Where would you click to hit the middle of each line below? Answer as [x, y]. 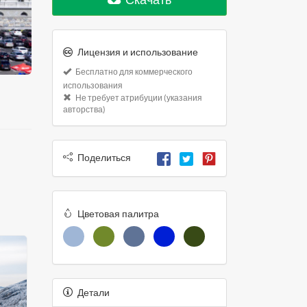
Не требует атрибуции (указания [138, 98]
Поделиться [104, 158]
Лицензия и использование [138, 52]
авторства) [84, 110]
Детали [94, 292]
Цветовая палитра [118, 213]
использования [93, 86]
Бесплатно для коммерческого [133, 72]
